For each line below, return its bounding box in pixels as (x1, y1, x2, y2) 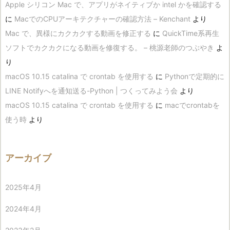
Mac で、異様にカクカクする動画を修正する (5, 28, 151, 37)
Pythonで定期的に (165, 71, 224, 81)
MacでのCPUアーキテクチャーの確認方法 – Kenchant (14, 14, 190, 23)
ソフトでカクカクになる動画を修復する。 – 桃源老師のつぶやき (5, 43, 214, 52)
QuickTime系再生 (162, 28, 219, 37)
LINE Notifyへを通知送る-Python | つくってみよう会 (5, 86, 178, 95)
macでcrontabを (165, 100, 220, 109)
